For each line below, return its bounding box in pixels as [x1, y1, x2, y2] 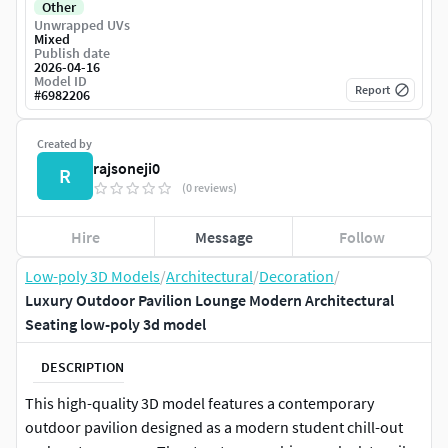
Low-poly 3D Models [25, 266, 160, 287]
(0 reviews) [182, 180, 237, 196]
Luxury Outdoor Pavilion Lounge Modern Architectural [25, 290, 394, 311]
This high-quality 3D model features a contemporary [25, 393, 374, 414]
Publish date [34, 44, 110, 63]
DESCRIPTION [41, 357, 124, 376]
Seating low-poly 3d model [25, 314, 206, 335]
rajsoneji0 [93, 158, 160, 179]
